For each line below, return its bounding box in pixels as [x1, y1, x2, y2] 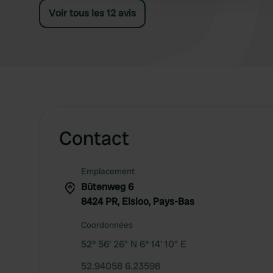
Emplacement [81, 166, 135, 177]
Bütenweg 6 [81, 180, 133, 193]
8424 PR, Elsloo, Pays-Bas [81, 195, 194, 208]
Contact [59, 126, 129, 151]
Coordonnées [81, 219, 133, 230]
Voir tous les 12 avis [49, 7, 136, 19]
